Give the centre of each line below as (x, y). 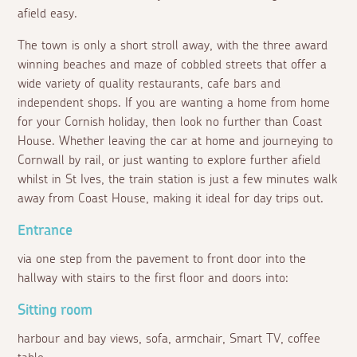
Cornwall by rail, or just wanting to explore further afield (169, 161)
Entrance (45, 231)
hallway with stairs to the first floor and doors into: (153, 279)
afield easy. (48, 14)
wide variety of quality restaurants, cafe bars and (149, 84)
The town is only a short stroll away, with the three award (173, 46)
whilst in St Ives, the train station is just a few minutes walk (178, 180)
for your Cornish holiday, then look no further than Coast (170, 122)
